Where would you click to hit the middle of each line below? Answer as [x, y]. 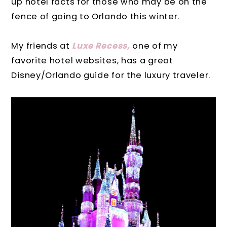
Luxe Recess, [101, 46]
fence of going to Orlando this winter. [96, 16]
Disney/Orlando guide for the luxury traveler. [111, 75]
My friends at [42, 46]
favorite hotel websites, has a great [92, 60]
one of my [154, 46]
